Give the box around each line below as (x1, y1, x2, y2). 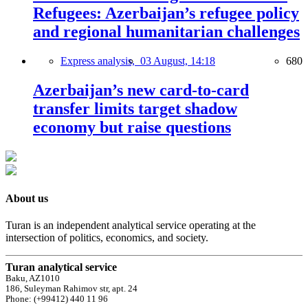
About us (5, 192, 48, 204)
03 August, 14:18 (140, 54, 215, 67)
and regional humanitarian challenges (33, 23, 300, 41)
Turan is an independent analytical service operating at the (5, 219, 256, 232)
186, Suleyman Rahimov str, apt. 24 (5, 284, 137, 294)
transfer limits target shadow (33, 99, 237, 118)
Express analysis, (60, 54, 140, 67)
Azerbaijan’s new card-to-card (33, 80, 249, 99)
